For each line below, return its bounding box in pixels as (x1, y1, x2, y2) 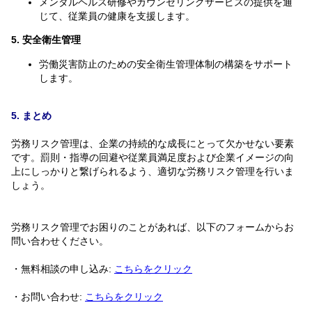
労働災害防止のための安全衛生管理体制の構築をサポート (39, 58, 292, 70)
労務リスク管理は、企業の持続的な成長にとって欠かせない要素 (11, 137, 294, 149)
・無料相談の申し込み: (11, 263, 114, 274)
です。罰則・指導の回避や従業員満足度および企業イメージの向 (11, 151, 294, 163)
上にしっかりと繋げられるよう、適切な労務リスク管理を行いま (11, 165, 294, 177)
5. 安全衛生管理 (11, 34, 81, 46)
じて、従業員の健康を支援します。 (39, 10, 195, 22)
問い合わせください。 (11, 235, 109, 247)
